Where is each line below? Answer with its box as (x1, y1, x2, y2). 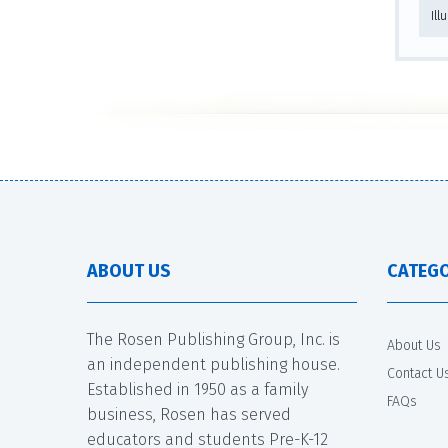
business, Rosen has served (87, 404, 291, 424)
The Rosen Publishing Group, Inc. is (87, 329, 340, 349)
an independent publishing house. (87, 354, 340, 374)
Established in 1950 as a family (87, 379, 308, 399)
